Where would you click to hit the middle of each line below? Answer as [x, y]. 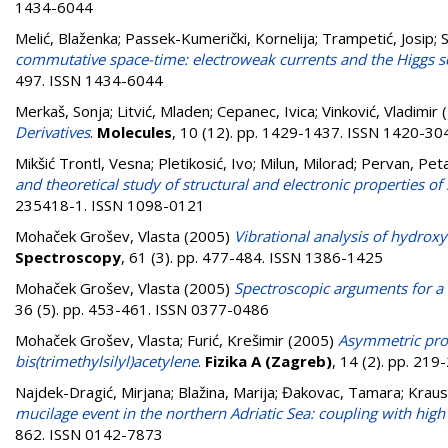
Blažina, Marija [226, 392]
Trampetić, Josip [378, 38]
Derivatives [52, 132]
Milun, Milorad [307, 163]
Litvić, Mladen [163, 111]
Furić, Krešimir [235, 340]
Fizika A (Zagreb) [268, 361]
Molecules [134, 132]
